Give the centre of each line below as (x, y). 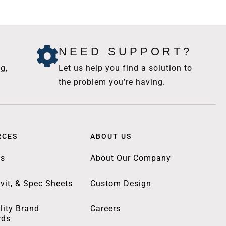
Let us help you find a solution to (126, 68)
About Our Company (130, 158)
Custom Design (121, 183)
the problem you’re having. (112, 82)
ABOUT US (111, 136)
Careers (105, 208)
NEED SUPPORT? (126, 51)
